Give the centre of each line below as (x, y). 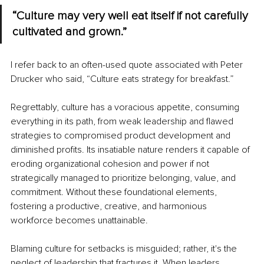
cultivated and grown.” (70, 32)
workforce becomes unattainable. (79, 221)
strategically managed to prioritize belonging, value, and (124, 178)
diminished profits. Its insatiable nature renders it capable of (131, 150)
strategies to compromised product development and (122, 136)
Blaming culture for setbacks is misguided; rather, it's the (125, 249)
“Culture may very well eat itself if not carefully (132, 16)
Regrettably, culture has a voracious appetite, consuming (126, 108)
